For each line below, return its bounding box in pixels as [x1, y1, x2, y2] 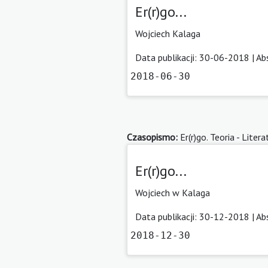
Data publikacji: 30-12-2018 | [135, 210, 256, 223]
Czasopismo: [127, 130, 178, 143]
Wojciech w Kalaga [135, 186, 210, 199]
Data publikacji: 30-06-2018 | [135, 51, 256, 63]
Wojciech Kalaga [135, 27, 200, 39]
